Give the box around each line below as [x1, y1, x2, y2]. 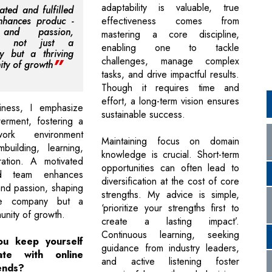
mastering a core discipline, [101, 27, 239, 42]
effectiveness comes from [101, 14, 239, 29]
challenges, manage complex [101, 54, 239, 69]
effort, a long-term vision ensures [101, 94, 239, 109]
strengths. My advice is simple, [101, 188, 239, 202]
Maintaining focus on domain [101, 134, 239, 149]
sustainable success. [101, 107, 186, 122]
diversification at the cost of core [101, 174, 239, 189]
